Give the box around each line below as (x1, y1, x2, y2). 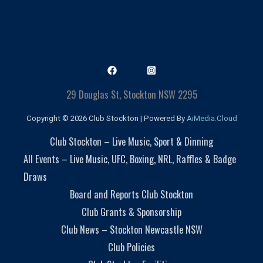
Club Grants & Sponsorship (82, 204, 181, 219)
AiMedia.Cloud (186, 113, 237, 123)
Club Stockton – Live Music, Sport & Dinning (50, 133, 213, 149)
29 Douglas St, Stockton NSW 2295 (66, 86, 197, 102)
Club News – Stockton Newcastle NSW (60, 221, 203, 237)
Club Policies (108, 239, 155, 254)
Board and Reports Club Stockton (70, 186, 193, 201)
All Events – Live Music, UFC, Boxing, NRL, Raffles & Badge (23, 151, 236, 166)
